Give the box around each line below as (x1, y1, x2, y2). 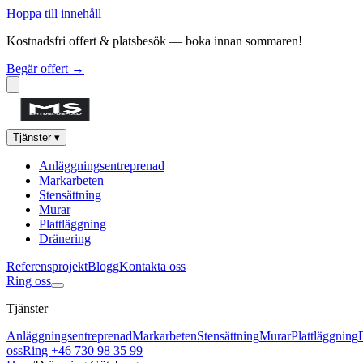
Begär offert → (6, 62, 84, 75)
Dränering (39, 232, 91, 246)
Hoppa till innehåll (6, 6, 101, 20)
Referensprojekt (6, 259, 88, 273)
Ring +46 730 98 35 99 (23, 344, 143, 357)
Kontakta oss (119, 259, 186, 273)
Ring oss (6, 274, 51, 288)
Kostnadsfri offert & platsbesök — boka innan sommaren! (6, 34, 302, 48)
